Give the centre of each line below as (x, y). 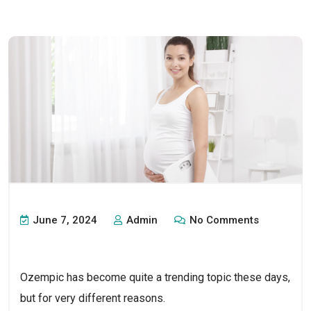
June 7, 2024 (64, 220)
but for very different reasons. (94, 298)
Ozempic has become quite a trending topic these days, (155, 277)
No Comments (223, 220)
